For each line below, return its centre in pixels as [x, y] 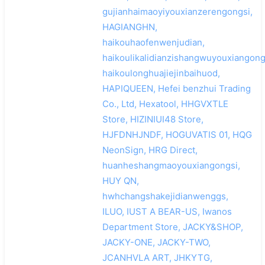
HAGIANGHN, [130, 27]
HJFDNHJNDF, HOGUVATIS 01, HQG [177, 134]
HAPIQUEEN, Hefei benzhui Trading [176, 88]
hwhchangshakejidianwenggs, [165, 196]
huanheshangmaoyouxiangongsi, [171, 165]
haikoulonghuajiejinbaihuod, [161, 73]
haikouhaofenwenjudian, [153, 42]
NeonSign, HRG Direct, [150, 150]
